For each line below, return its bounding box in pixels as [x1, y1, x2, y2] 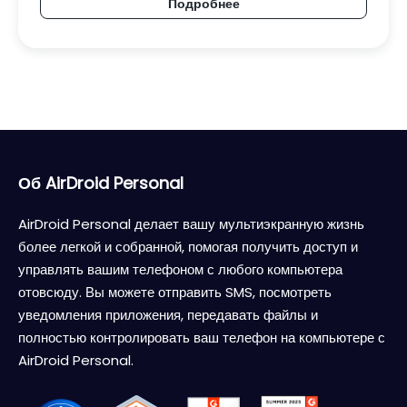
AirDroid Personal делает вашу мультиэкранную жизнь [18, 213, 364, 233]
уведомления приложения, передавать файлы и [18, 304, 318, 324]
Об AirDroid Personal [18, 171, 184, 194]
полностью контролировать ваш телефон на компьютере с [18, 327, 385, 347]
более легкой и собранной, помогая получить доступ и [18, 236, 358, 256]
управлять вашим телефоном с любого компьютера [18, 259, 342, 279]
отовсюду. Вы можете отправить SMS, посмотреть [18, 282, 332, 302]
